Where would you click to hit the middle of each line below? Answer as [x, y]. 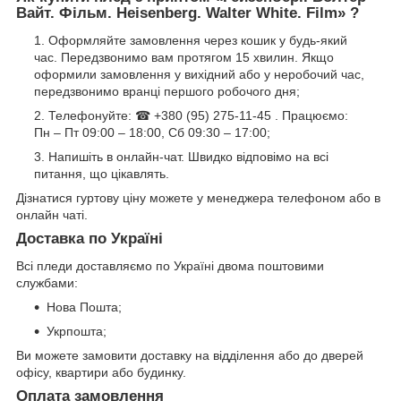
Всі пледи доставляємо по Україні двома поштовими [170, 265]
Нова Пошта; [84, 307]
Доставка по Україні [90, 239]
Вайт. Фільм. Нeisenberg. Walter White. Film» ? [188, 13]
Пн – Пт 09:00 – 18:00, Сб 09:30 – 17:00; [152, 133]
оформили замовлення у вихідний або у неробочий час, [199, 75]
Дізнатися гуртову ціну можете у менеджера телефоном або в [198, 198]
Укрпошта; [77, 331]
